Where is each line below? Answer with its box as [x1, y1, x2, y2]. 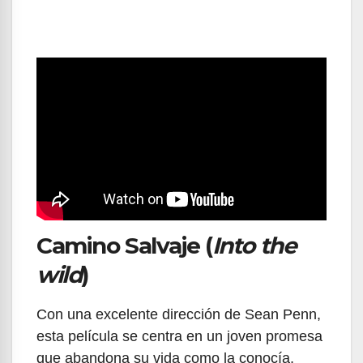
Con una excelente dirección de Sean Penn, [36, 305, 321, 322]
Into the [211, 231, 297, 259]
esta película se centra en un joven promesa [36, 327, 322, 344]
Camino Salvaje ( [36, 231, 212, 259]
